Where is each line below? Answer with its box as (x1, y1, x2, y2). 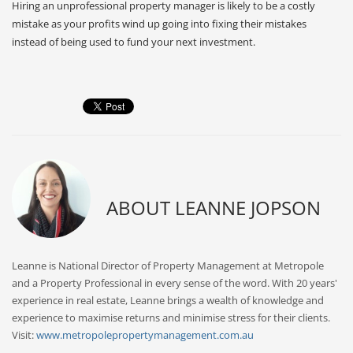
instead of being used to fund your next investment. (12, 35, 255, 49)
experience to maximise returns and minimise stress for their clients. (12, 310, 330, 325)
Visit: (12, 328, 36, 342)
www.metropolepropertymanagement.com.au (36, 328, 254, 342)
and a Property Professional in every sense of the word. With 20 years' (12, 276, 337, 290)
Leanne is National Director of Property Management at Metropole (12, 258, 324, 273)
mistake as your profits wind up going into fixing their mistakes (12, 17, 307, 31)
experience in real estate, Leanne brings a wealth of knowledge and (12, 293, 324, 307)
